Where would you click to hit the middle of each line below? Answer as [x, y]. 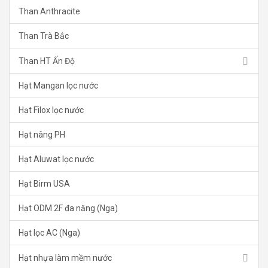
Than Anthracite [49, 12]
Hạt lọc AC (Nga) [49, 233]
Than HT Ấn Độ [47, 61]
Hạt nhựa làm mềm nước [65, 258]
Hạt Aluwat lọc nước [56, 159]
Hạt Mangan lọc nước [58, 86]
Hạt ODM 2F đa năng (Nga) [68, 208]
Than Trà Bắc [44, 36]
